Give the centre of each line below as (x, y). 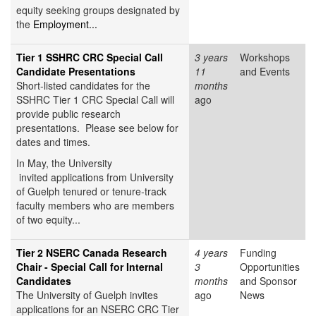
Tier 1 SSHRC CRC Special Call (90, 57)
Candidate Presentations (76, 72)
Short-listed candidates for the (83, 86)
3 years (211, 57)
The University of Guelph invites (87, 295)
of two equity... (48, 220)
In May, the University (64, 163)
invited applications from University (95, 177)
